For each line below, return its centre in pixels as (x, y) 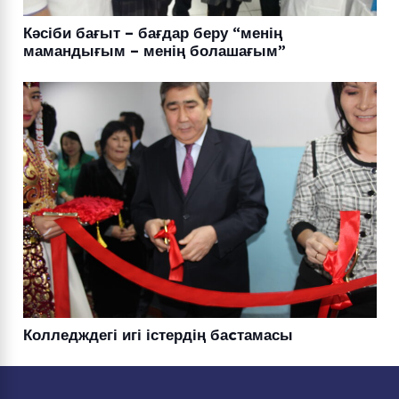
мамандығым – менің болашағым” (154, 50)
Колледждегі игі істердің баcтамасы (158, 334)
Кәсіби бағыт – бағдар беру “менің (152, 32)
